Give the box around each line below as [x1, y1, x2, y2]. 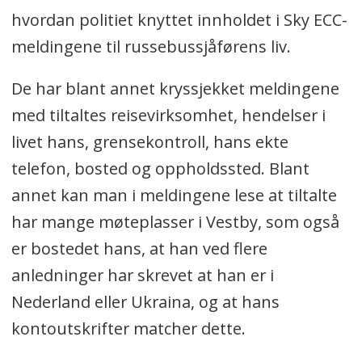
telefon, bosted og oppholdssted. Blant [11, 158, 309, 180]
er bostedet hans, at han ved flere [11, 238, 267, 260]
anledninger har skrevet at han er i [11, 264, 274, 287]
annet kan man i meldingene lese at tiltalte [11, 184, 337, 207]
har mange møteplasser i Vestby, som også [11, 211, 339, 234]
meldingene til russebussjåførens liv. [11, 35, 295, 57]
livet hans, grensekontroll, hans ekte [11, 131, 288, 154]
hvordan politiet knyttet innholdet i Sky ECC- [11, 8, 347, 31]
